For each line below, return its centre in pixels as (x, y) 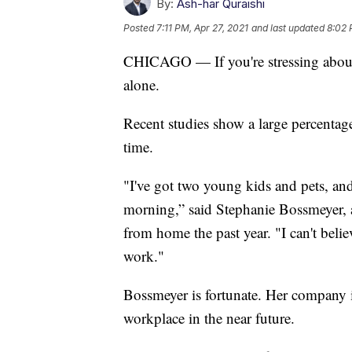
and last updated (288, 27)
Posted (140, 27)
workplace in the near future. (209, 317)
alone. (141, 84)
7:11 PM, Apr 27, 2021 (202, 27)
